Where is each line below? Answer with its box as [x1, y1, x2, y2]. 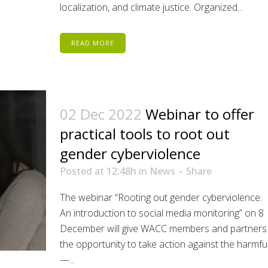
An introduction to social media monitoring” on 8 [59, 206, 264, 220]
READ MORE [71, 38, 114, 47]
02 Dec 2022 [59, 104, 142, 124]
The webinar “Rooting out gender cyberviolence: [59, 191, 262, 204]
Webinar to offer [145, 104, 254, 124]
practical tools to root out [59, 124, 230, 144]
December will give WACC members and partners [59, 222, 267, 235]
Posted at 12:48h [59, 165, 136, 178]
